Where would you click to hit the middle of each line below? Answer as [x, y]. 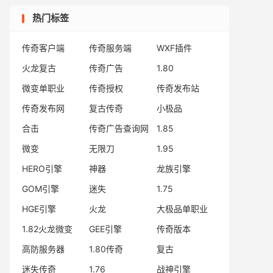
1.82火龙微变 [47, 229]
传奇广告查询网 [119, 128]
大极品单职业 [182, 209]
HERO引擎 [42, 168]
